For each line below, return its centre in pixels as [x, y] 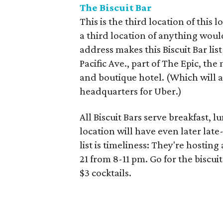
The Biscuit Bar [116, 7]
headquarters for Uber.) [131, 91]
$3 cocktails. [106, 172]
